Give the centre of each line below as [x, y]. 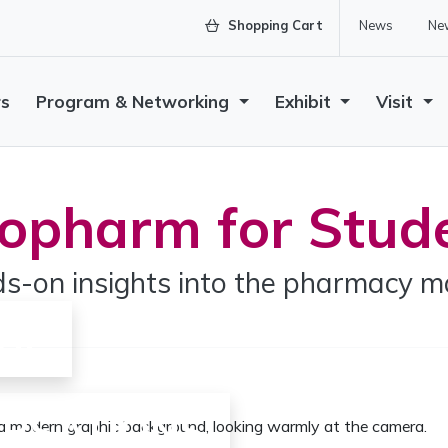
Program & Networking [135, 101]
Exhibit [305, 101]
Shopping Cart [273, 25]
